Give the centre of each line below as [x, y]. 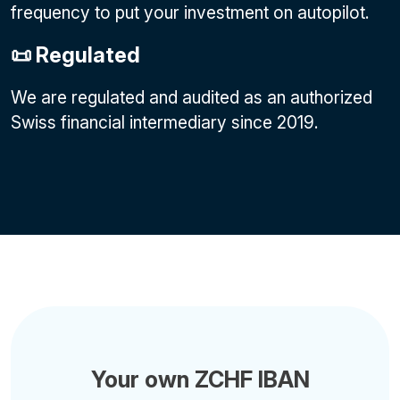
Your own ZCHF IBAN [200, 379]
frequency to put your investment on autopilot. [190, 12]
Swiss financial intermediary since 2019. [165, 122]
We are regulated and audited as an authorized [192, 97]
